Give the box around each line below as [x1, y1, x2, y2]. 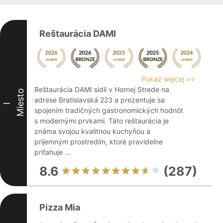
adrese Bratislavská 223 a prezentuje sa [34, 96, 165, 104]
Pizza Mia [39, 202, 80, 213]
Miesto [15, 88, 25, 116]
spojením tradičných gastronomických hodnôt [34, 106, 183, 114]
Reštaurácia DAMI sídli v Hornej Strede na [34, 85, 169, 94]
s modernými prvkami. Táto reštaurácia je [34, 116, 169, 125]
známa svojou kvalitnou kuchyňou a [34, 127, 150, 135]
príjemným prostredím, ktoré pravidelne [34, 137, 163, 146]
